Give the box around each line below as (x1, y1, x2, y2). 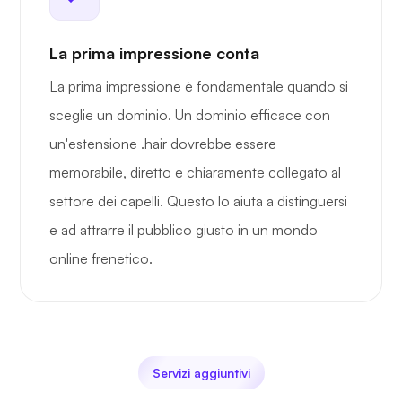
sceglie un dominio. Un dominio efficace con (49, 106, 330, 125)
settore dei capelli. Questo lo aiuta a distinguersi (49, 192, 347, 211)
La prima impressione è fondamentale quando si (49, 77, 348, 96)
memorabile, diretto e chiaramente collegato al (49, 163, 341, 182)
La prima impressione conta (49, 43, 259, 64)
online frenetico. (49, 249, 153, 268)
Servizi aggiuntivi (152, 365, 250, 381)
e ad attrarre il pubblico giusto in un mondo (49, 221, 318, 240)
